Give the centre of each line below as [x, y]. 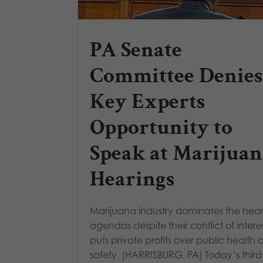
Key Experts [147, 102]
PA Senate [136, 50]
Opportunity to [161, 128]
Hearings [132, 179]
